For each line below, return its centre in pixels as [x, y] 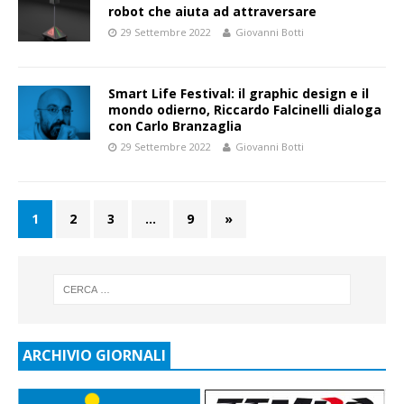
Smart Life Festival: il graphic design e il [239, 93]
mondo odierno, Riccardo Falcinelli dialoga [245, 109]
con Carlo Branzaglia [175, 125]
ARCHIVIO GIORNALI [94, 355]
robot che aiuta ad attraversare [212, 11]
